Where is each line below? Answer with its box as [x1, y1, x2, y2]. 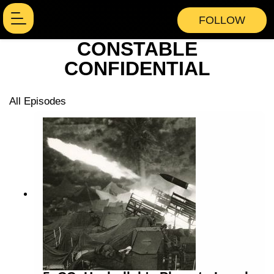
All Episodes [9, 95, 66, 107]
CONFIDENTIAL [64, 57, 210, 80]
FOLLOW [199, 14, 245, 26]
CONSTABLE [76, 38, 198, 60]
